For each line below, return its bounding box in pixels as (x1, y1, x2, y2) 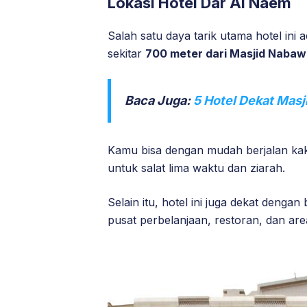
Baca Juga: (125, 93, 193, 108)
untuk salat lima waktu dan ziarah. (108, 161, 285, 175)
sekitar (108, 47, 145, 61)
